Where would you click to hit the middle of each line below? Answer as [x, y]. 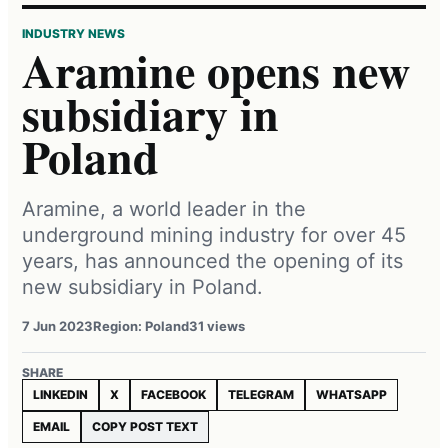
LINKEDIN [60, 394]
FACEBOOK [173, 394]
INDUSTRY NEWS [73, 33]
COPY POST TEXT [145, 426]
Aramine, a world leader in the [164, 208]
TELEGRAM [261, 394]
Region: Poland [141, 325]
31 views [217, 325]
